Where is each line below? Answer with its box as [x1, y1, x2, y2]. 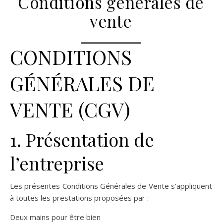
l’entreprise [10, 151, 104, 175]
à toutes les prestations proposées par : [10, 193, 149, 203]
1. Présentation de [10, 127, 154, 151]
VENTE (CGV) [10, 96, 130, 122]
